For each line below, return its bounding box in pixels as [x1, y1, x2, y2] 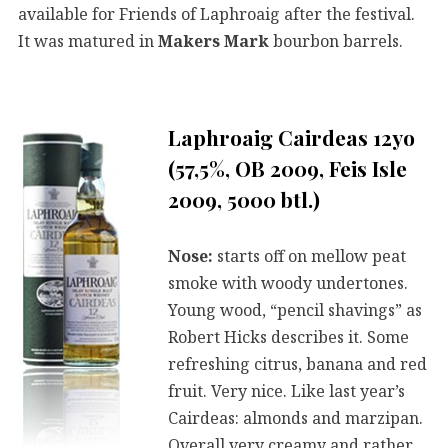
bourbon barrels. [269, 30, 403, 53]
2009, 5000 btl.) [168, 185, 320, 214]
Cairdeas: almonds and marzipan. [168, 406, 423, 429]
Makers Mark [158, 30, 269, 53]
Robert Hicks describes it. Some [168, 325, 409, 348]
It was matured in [18, 30, 158, 53]
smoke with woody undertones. [168, 271, 408, 294]
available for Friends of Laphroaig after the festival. [18, 3, 415, 26]
